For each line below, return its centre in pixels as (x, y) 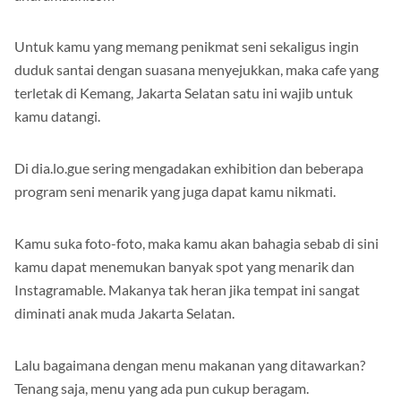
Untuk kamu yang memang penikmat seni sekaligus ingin (187, 46)
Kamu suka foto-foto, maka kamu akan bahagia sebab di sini (196, 243)
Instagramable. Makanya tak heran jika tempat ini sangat (187, 289)
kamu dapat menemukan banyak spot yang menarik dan (184, 266)
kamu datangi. (57, 115)
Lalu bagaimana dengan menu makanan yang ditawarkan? (190, 364)
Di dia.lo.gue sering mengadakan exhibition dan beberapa (189, 167)
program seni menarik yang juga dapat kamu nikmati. (175, 191)
